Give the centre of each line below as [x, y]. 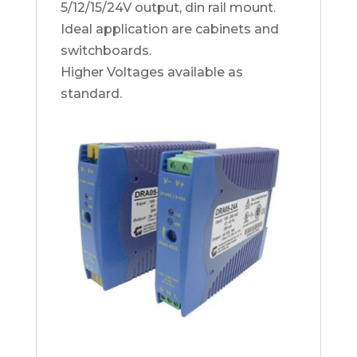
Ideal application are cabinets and [169, 29]
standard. [91, 94]
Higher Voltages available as [151, 72]
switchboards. [106, 51]
